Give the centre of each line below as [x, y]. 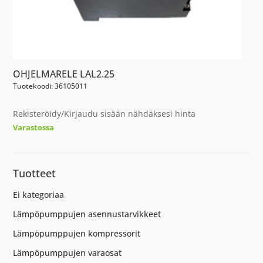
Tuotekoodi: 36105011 [50, 86]
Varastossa [34, 127]
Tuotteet [35, 173]
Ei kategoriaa [39, 194]
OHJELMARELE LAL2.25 [64, 74]
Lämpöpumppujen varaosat [68, 252]
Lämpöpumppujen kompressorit [77, 233]
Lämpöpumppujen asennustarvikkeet [87, 214]
